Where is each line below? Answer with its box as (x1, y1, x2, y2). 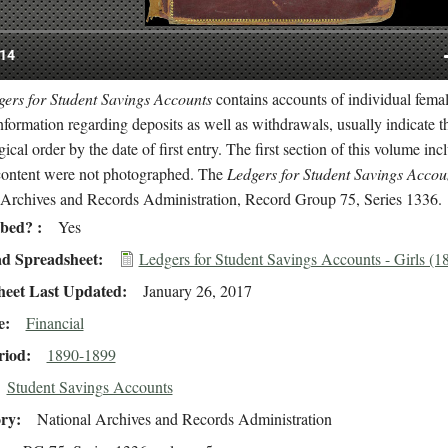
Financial (25, 312, 84, 334)
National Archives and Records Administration (36, 408, 332, 430)
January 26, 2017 (142, 280, 252, 302)
